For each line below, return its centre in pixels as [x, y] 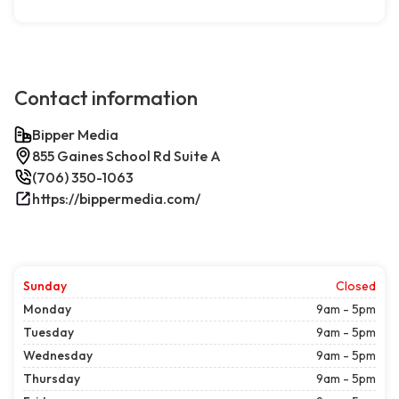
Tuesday [49, 333]
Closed [356, 286]
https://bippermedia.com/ [116, 199]
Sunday [45, 286]
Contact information [106, 98]
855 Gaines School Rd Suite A [126, 156]
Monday [47, 309]
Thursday [52, 379]
